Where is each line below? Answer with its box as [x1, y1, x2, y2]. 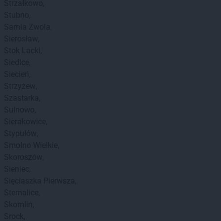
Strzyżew [4, 81, 36, 91]
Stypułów [4, 129, 37, 138]
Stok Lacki [4, 46, 40, 55]
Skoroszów [4, 152, 42, 162]
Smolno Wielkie [4, 141, 58, 150]
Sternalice [4, 188, 38, 197]
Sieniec [4, 164, 29, 174]
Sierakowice [4, 117, 46, 126]
